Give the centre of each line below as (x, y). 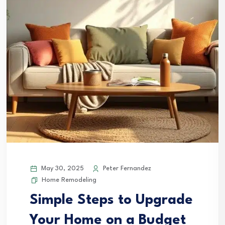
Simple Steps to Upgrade (111, 201)
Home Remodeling (69, 180)
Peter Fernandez (126, 169)
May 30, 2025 (62, 169)
